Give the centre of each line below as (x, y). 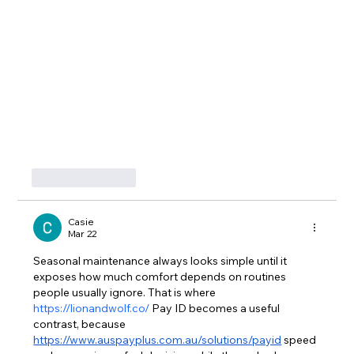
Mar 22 (83, 234)
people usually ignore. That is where (126, 293)
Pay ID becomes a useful (216, 309)
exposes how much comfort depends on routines (161, 277)
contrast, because (81, 324)
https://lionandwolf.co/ (92, 309)
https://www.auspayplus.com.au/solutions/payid (158, 340)
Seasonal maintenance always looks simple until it (162, 261)
